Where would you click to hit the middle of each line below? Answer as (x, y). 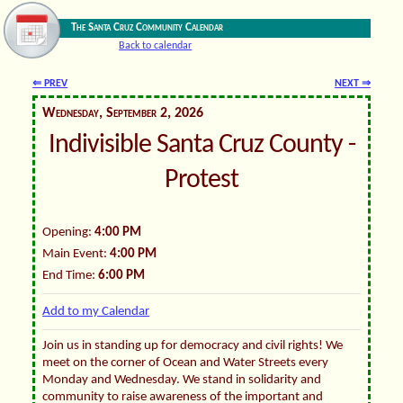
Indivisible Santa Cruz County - (201, 146)
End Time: (71, 275)
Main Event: (76, 254)
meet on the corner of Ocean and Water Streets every (186, 363)
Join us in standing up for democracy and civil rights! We (193, 345)
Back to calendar (156, 45)
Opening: (69, 232)
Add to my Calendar (96, 311)
